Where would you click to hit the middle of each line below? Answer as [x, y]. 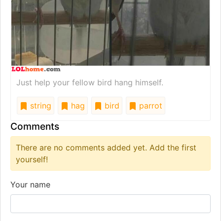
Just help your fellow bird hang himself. [90, 82]
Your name [30, 184]
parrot [149, 105]
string [39, 105]
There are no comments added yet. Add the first [106, 147]
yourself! [32, 159]
